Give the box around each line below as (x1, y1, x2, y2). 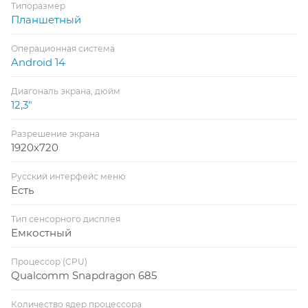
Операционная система (11, 43, 115, 54)
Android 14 (11, 55, 65, 69)
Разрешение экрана (11, 128, 100, 139)
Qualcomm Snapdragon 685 (11, 268, 157, 282)
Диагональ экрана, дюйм (11, 85, 120, 96)
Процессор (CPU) (11, 256, 87, 267)
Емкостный (11, 225, 71, 239)
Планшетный (11, 12, 81, 26)
